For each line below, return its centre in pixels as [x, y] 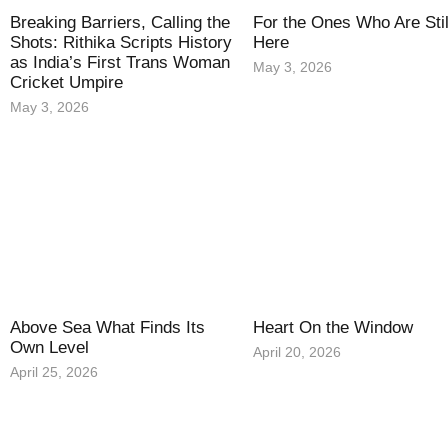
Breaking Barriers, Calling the [120, 22]
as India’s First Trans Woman [120, 62]
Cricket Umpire [66, 82]
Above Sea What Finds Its [107, 327]
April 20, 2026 [297, 351]
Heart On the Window [333, 327]
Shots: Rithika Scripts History [121, 42]
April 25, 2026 [54, 371]
